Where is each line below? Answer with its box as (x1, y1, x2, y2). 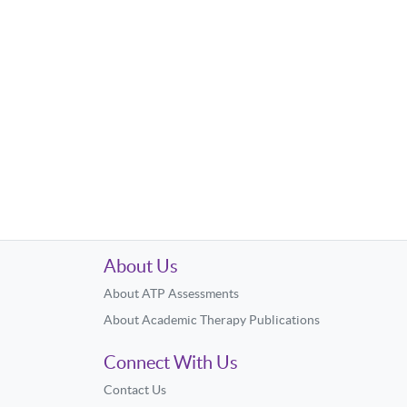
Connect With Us (104, 352, 238, 372)
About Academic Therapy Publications (104, 313, 320, 327)
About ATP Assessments (104, 286, 239, 301)
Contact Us (104, 382, 166, 397)
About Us (104, 256, 178, 276)
